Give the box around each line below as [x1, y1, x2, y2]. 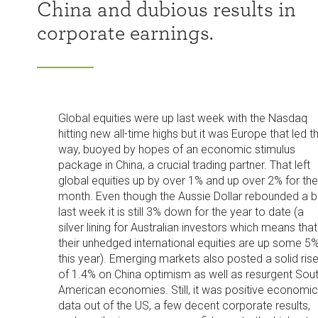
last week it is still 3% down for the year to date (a [57, 205, 304, 219]
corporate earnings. [36, 23, 214, 44]
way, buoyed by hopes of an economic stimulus [57, 143, 295, 156]
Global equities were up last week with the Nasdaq [57, 111, 307, 125]
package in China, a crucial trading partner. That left [57, 158, 310, 172]
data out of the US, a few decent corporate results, [57, 299, 310, 312]
